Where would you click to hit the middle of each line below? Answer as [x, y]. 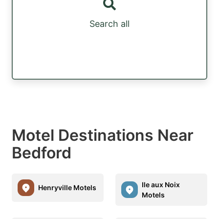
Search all [109, 24]
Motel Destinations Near [103, 135]
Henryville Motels [67, 188]
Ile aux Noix [161, 184]
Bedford [42, 153]
